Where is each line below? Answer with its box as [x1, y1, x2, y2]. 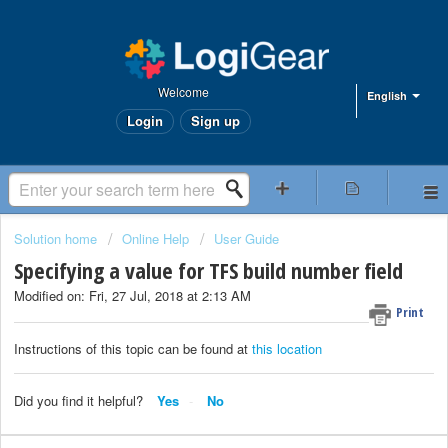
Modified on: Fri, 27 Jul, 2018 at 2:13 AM [14, 286, 251, 306]
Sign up [190, 111, 240, 130]
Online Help [122, 229, 189, 248]
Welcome [157, 83, 209, 100]
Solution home [14, 229, 101, 248]
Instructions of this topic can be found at [14, 338, 248, 358]
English [367, 88, 407, 103]
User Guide [214, 229, 279, 248]
